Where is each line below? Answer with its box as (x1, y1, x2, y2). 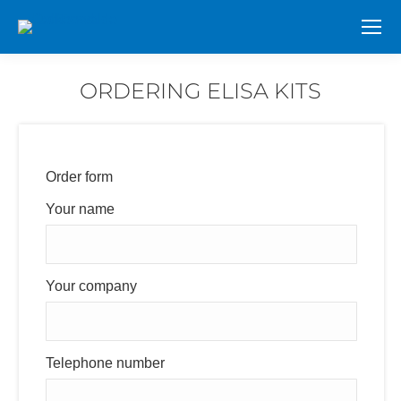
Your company (45, 278, 137, 294)
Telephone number (45, 355, 165, 371)
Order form (45, 169, 113, 184)
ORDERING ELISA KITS (80, 78, 321, 104)
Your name (45, 201, 115, 217)
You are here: (200, 107, 286, 122)
